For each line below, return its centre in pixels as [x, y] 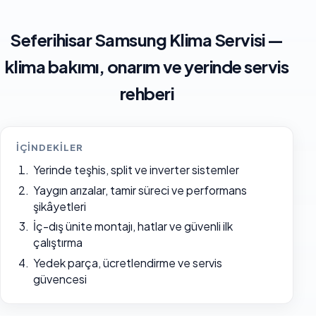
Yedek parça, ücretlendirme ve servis [127, 263]
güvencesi [60, 279]
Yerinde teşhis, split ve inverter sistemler [136, 170]
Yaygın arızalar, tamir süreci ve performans [140, 190]
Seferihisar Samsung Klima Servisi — [147, 40]
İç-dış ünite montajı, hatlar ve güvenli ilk [133, 226]
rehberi [147, 93]
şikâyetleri [59, 206]
